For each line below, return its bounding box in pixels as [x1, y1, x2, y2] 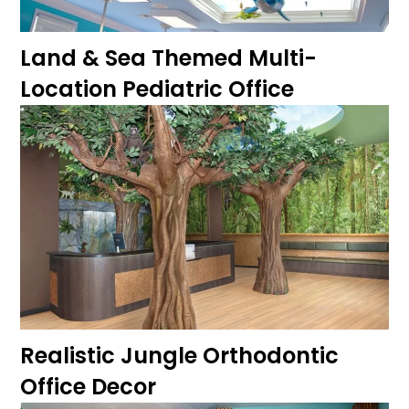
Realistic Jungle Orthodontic [20, 341, 339, 372]
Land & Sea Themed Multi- [20, 42, 317, 73]
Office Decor [20, 372, 156, 403]
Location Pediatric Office [20, 73, 294, 104]
